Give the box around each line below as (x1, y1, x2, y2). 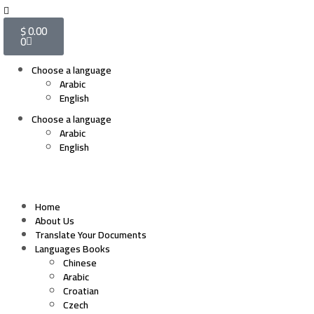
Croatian (63, 282, 99, 300)
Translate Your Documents (35, 226, 146, 244)
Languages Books (35, 240, 110, 258)
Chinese (63, 254, 97, 272)
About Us (35, 212, 74, 230)
